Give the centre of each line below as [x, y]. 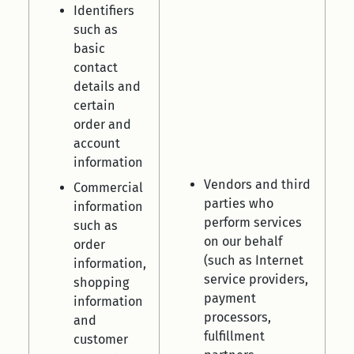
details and [107, 87]
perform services [253, 222]
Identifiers [104, 11]
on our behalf [243, 241]
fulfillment [234, 336]
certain [94, 105]
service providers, [256, 279]
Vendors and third [257, 185]
